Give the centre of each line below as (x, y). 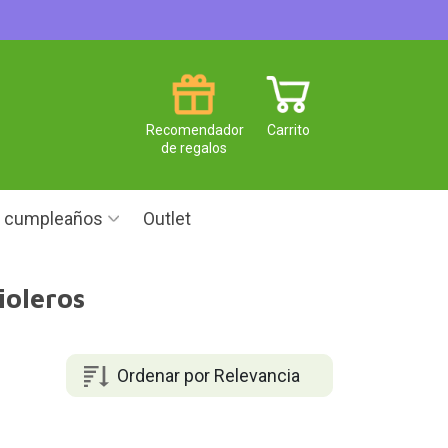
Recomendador (195, 129)
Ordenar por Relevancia (208, 375)
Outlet (167, 218)
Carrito (288, 129)
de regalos (193, 147)
